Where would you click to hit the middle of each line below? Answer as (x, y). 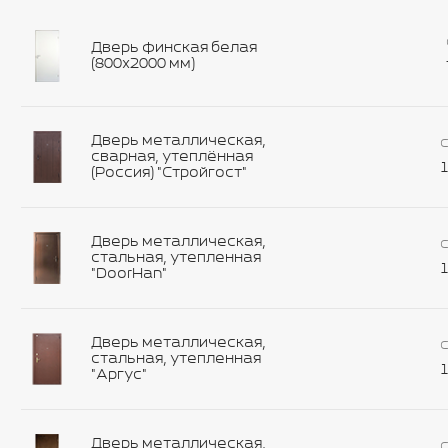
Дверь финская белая (174, 47)
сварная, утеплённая (172, 156)
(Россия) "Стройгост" (169, 172)
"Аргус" (119, 374)
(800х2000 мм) (143, 63)
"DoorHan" (129, 273)
